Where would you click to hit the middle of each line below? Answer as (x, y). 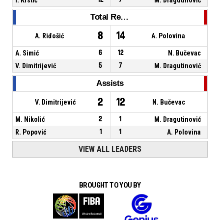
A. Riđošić (49, 36)
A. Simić (27, 53)
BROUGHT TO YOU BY (110, 185)
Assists (110, 83)
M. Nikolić (30, 119)
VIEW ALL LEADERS (110, 149)
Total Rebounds (124, 17)
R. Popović (31, 132)
